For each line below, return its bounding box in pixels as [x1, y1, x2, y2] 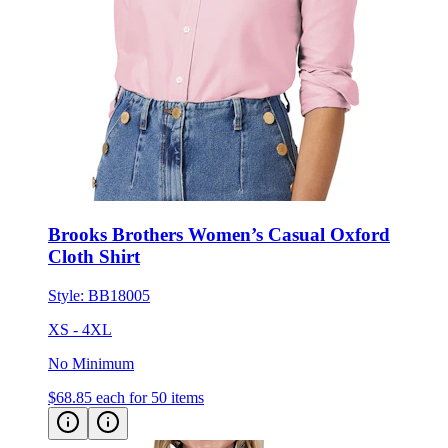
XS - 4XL [48, 286, 112, 304]
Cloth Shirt [48, 211, 140, 233]
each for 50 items [96, 354, 204, 372]
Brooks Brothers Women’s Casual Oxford [48, 189, 390, 211]
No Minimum [48, 320, 134, 338]
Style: [48, 252, 88, 270]
